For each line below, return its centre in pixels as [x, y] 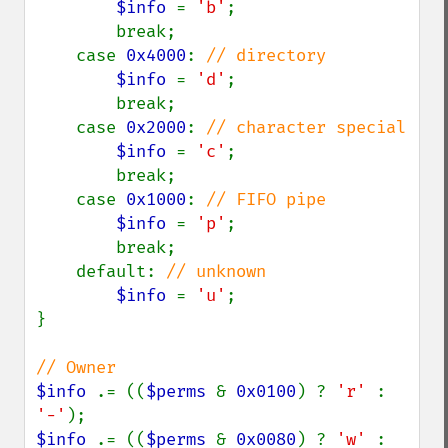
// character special [306, 127]
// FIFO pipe [266, 199]
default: [121, 271]
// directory [266, 55]
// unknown [216, 271]
